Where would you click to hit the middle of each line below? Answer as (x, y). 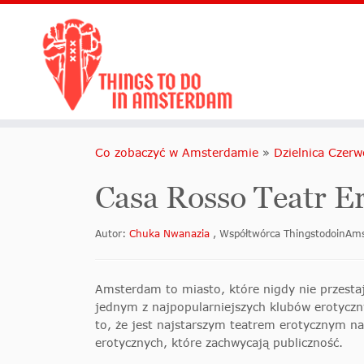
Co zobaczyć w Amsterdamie (177, 153)
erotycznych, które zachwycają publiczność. (219, 343)
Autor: (112, 234)
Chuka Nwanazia (171, 234)
